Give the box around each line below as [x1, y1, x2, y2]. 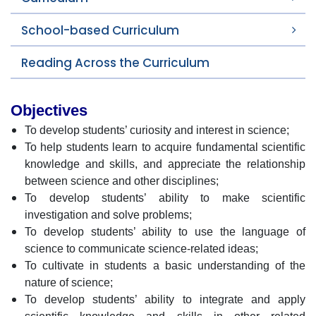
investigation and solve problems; [25, 209, 192, 221]
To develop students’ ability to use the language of [25, 226, 305, 238]
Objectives [11, 102, 87, 119]
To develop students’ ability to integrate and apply [25, 293, 305, 305]
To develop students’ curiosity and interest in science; [25, 124, 289, 136]
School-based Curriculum [21, 22, 179, 39]
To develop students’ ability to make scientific [25, 192, 305, 204]
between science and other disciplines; [25, 175, 219, 187]
